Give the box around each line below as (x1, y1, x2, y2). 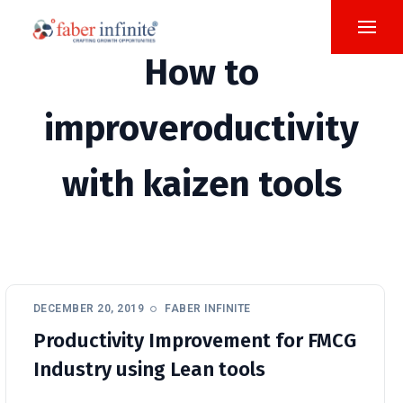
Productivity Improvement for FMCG (33, 328, 356, 353)
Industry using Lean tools (33, 357, 265, 381)
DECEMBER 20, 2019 (33, 302, 145, 315)
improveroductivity (44, 107, 359, 150)
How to (144, 51, 259, 94)
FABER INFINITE (165, 302, 251, 315)
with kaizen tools (61, 163, 342, 206)
